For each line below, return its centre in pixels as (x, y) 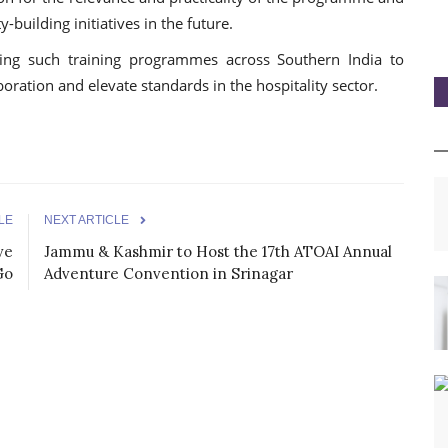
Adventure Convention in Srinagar (168, 273)
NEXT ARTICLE (86, 219)
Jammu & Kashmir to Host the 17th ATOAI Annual (218, 251)
